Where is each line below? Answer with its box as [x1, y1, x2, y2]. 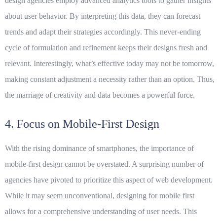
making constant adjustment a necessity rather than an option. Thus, [5, 75, 215, 84]
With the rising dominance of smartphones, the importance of [5, 144, 194, 153]
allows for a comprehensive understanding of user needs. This [5, 207, 197, 216]
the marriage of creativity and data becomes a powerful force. [5, 91, 195, 100]
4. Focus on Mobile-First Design [5, 117, 159, 131]
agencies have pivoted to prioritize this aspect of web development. [5, 176, 213, 184]
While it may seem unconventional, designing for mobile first [5, 191, 194, 200]
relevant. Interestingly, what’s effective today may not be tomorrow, [5, 59, 214, 68]
